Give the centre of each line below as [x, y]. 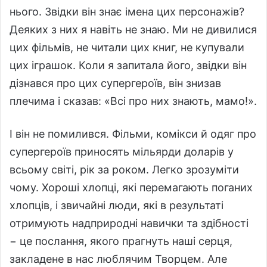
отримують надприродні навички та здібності [129, 223]
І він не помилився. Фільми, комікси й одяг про [133, 133]
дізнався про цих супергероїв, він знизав [115, 83]
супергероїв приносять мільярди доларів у [122, 151]
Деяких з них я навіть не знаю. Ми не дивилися [133, 29]
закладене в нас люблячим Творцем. [107, 259]
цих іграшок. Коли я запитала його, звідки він [128, 65]
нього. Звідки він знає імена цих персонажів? [127, 11]
